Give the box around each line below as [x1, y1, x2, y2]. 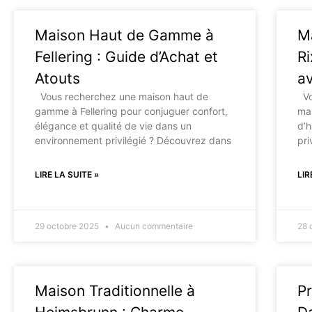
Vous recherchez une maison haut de [35, 91, 208, 102]
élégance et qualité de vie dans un [35, 120, 192, 132]
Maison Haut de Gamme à [35, 26, 214, 44]
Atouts [35, 70, 80, 87]
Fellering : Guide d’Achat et [35, 48, 218, 65]
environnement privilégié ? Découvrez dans [35, 134, 231, 146]
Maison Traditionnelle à [35, 282, 195, 299]
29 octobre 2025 [35, 221, 101, 231]
